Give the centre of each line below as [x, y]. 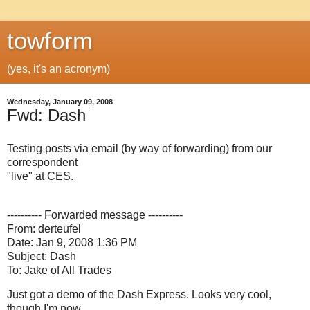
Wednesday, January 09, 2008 [60, 102]
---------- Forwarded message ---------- [95, 215]
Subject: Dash [42, 256]
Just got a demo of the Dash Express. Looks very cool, [139, 295]
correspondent [42, 162]
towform [50, 41]
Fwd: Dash [46, 115]
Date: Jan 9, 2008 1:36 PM [72, 242]
